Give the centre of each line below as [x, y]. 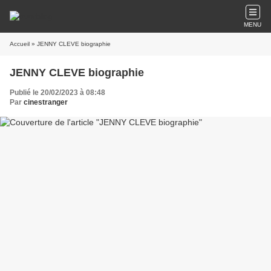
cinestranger [46, 102]
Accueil [20, 44]
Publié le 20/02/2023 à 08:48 [57, 93]
